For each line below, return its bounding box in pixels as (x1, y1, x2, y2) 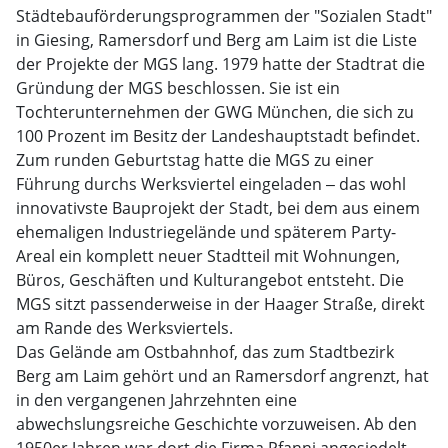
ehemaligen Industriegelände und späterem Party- (16, 221, 396, 243)
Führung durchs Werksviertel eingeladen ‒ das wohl (16, 173, 406, 195)
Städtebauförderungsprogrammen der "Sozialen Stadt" (16, 5, 432, 27)
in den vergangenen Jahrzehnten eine (16, 389, 297, 411)
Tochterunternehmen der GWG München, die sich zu (16, 101, 414, 123)
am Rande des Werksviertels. (16, 317, 233, 339)
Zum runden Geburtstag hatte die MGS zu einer (16, 149, 374, 171)
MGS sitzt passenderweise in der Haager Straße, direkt (16, 293, 425, 315)
